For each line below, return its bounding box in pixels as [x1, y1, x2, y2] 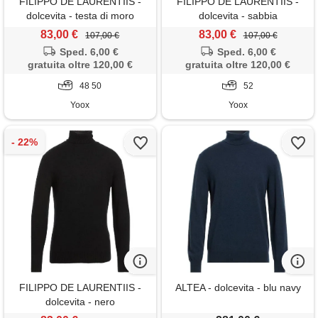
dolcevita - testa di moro [26, 10, 134, 22]
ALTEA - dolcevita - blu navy [175, 282, 301, 294]
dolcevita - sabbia [198, 10, 278, 22]
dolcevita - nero [45, 296, 115, 308]
